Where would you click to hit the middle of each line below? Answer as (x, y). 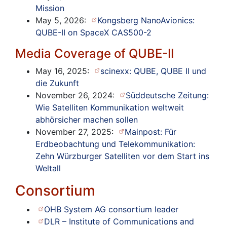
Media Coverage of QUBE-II (94, 53)
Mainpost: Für (150, 131)
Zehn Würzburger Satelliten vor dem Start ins (122, 156)
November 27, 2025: (76, 131)
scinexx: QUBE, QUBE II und (153, 71)
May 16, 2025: (64, 71)
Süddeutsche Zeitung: (167, 95)
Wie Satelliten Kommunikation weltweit (110, 107)
